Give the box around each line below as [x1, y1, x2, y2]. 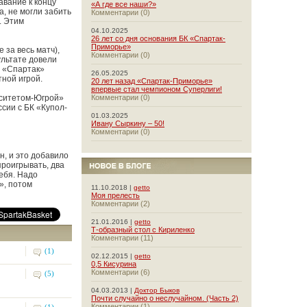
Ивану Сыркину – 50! [91, 119, 164, 127]
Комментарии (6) [91, 268, 150, 276]
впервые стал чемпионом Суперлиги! [91, 85, 222, 93]
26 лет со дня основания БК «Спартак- [91, 34, 225, 42]
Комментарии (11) [91, 234, 153, 242]
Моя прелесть [91, 191, 140, 199]
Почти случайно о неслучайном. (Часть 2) [91, 294, 238, 302]
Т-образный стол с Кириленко [91, 225, 195, 234]
